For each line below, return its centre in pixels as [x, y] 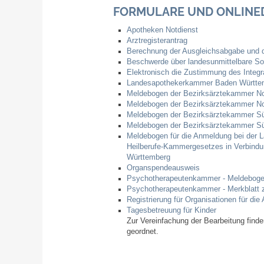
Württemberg [148, 158]
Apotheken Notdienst [162, 30]
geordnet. [142, 232]
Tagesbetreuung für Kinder [171, 211]
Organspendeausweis [163, 168]
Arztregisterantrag [157, 41]
